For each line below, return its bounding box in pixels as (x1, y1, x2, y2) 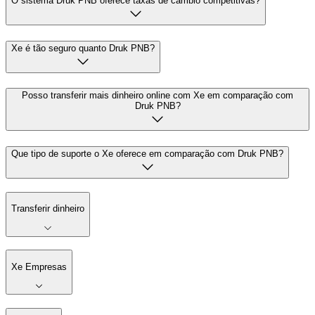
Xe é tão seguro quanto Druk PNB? (11, 42, 155, 53)
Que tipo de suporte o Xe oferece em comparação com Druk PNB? (11, 148, 283, 159)
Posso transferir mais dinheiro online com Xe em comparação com (22, 90, 293, 101)
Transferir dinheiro (11, 203, 84, 214)
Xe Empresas (11, 261, 67, 272)
